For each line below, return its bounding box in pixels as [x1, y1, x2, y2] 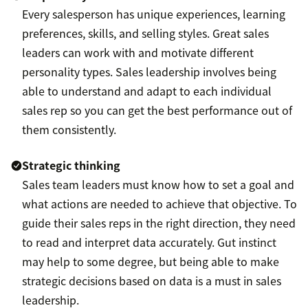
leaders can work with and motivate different [22, 44, 254, 61]
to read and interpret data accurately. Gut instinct [22, 234, 276, 251]
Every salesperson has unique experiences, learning [22, 5, 285, 23]
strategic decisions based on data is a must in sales [22, 272, 281, 289]
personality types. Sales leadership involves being [22, 63, 276, 80]
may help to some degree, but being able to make [22, 253, 279, 270]
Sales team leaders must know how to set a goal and [22, 176, 294, 193]
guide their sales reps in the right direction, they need [22, 214, 296, 232]
